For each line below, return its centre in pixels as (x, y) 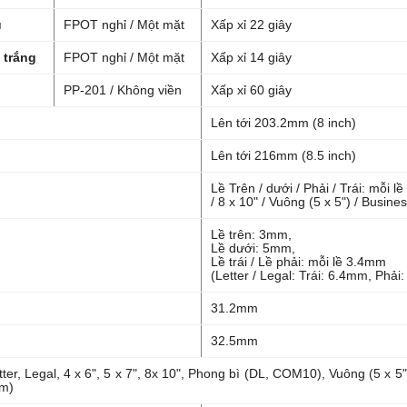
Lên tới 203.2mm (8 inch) (283, 123)
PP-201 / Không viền (123, 90)
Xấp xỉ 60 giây (251, 90)
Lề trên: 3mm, (253, 234)
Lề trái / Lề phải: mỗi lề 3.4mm (300, 262)
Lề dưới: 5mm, (255, 248)
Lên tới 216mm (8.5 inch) (283, 155)
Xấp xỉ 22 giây (251, 25)
